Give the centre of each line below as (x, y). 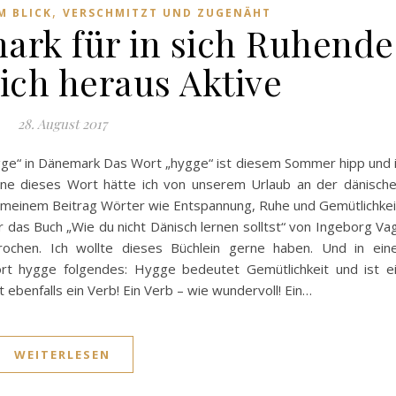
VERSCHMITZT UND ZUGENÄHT (167, 12)
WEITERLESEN (62, 354)
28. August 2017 (62, 123)
